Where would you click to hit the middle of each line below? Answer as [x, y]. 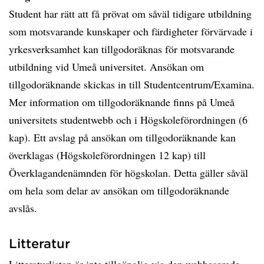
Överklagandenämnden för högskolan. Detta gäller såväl [128, 173]
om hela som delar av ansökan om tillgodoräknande [119, 190]
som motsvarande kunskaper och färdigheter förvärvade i [131, 31]
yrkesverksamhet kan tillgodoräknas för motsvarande [122, 49]
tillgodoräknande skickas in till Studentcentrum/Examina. [132, 84]
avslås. [23, 208]
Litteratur [39, 243]
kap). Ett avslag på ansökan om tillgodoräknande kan [122, 137]
